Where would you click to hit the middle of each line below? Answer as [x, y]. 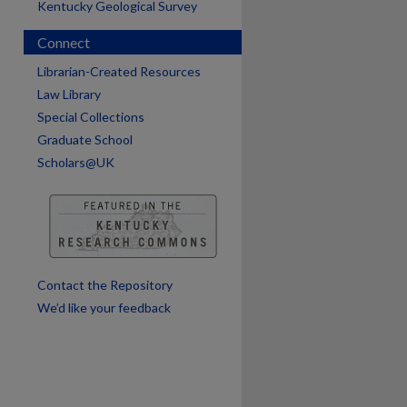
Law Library [69, 94]
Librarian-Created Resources [119, 71]
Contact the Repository [105, 285]
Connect [64, 42]
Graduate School [85, 139]
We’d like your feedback [104, 308]
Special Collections [91, 117]
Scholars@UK [76, 162]
